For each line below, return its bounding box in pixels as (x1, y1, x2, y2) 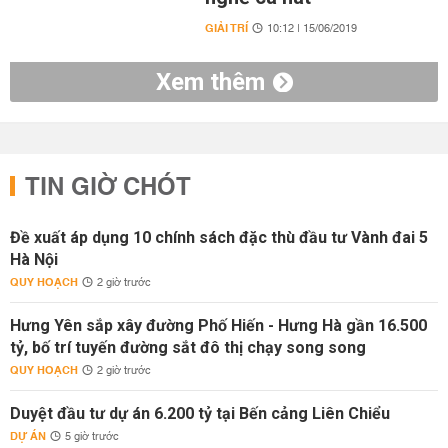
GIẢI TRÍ (204, 18, 248, 39)
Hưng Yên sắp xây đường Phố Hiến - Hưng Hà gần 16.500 (10, 316, 427, 335)
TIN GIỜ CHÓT (25, 166, 191, 210)
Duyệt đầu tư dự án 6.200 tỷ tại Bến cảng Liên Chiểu (10, 404, 390, 423)
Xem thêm (155, 68, 265, 96)
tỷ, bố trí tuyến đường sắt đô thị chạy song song (10, 338, 366, 357)
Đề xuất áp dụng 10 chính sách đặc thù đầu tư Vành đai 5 (10, 228, 428, 247)
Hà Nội (10, 250, 58, 269)
